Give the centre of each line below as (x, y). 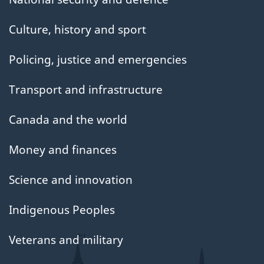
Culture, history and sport (77, 29)
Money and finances (63, 149)
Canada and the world (68, 119)
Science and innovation (71, 179)
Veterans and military (66, 240)
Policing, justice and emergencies (98, 59)
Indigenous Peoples (62, 209)
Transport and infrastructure (86, 89)
